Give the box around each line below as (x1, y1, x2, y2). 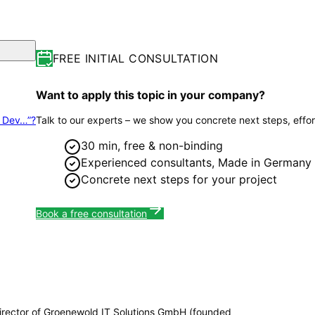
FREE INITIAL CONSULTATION (53, 51, 218, 65)
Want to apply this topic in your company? (36, 87, 265, 102)
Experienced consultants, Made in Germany (81, 155, 311, 169)
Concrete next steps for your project (81, 172, 277, 186)
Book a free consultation (36, 207, 147, 219)
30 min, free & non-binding (81, 138, 223, 153)
